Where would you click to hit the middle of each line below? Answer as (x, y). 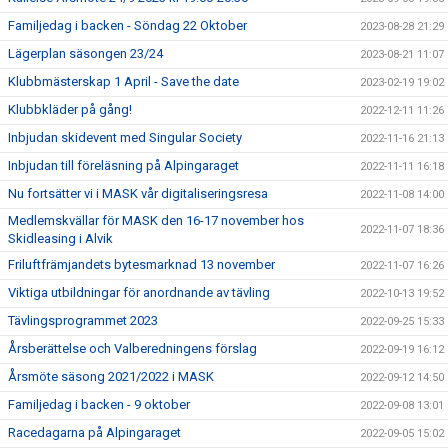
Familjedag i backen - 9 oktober (99, 404)
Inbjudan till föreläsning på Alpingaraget (123, 165)
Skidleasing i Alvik (60, 238)
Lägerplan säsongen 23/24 (85, 53)
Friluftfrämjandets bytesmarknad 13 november (141, 264)
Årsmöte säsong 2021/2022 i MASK (111, 376)
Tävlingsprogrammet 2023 (83, 320)
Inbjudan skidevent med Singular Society (125, 137)
